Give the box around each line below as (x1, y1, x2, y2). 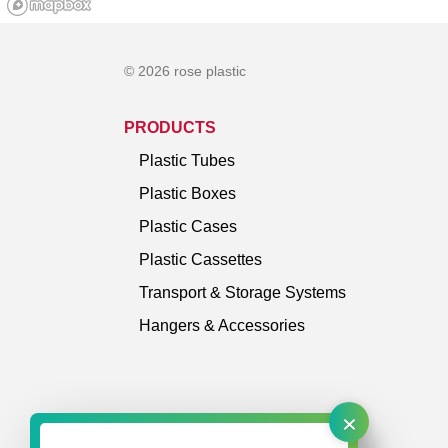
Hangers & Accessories (139, 316, 305, 334)
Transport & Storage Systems (139, 283, 346, 301)
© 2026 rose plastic (124, 62, 246, 79)
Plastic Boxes (139, 184, 236, 202)
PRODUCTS (124, 118, 216, 136)
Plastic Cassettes (139, 250, 262, 268)
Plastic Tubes (139, 151, 235, 169)
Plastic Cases (139, 217, 237, 235)
